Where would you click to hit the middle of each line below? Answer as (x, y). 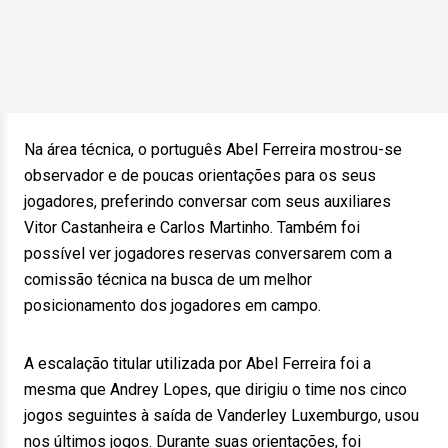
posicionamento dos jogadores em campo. (172, 305)
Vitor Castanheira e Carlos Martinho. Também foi (192, 227)
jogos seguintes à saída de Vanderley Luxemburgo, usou (221, 415)
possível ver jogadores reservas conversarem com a (208, 253)
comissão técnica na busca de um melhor (168, 279)
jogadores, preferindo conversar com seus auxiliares (207, 201)
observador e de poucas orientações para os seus (200, 175)
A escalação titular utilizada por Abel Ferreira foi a (197, 363)
